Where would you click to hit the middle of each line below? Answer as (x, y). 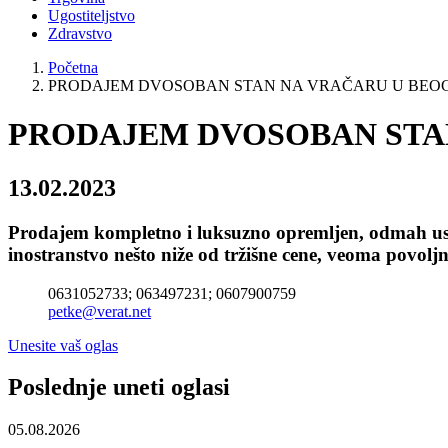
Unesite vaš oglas (63, 345)
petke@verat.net (99, 311)
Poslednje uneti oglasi (119, 387)
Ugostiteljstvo (91, 15)
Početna (73, 67)
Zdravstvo (80, 33)
